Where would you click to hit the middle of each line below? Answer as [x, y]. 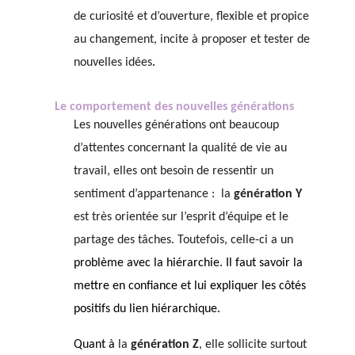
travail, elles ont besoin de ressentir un [173, 171]
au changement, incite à [136, 39]
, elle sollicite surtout [252, 344]
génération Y [267, 194]
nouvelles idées [113, 62]
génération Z [164, 344]
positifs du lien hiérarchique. [147, 309]
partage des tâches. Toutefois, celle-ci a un [183, 240]
